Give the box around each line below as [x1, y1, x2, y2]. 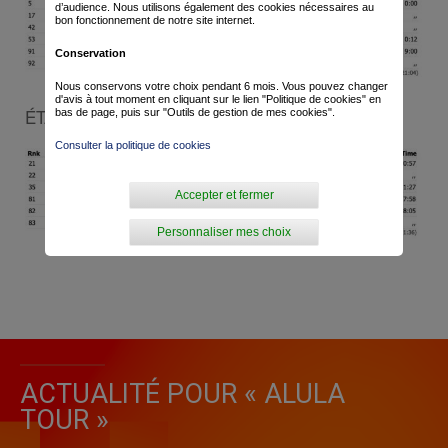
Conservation [55, 47, 126, 59]
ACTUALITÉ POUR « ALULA [20, 378, 345, 411]
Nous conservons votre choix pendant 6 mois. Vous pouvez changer [55, 80, 388, 92]
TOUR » [20, 404, 109, 437]
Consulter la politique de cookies [55, 139, 211, 151]
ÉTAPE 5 [25, 103, 91, 129]
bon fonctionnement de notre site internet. [55, 14, 255, 26]
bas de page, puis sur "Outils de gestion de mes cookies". [55, 106, 335, 118]
